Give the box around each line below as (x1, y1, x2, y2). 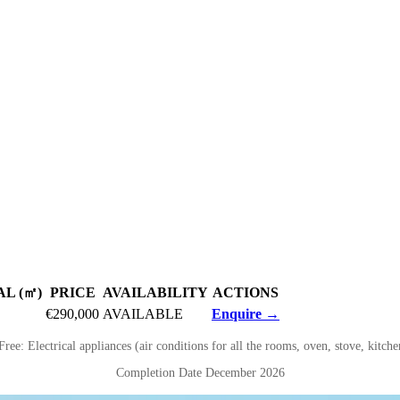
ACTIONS (212, 284, 279, 300)
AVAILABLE (103, 305, 183, 321)
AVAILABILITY (103, 284, 208, 300)
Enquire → (212, 305, 279, 321)
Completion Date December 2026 (115, 365, 285, 379)
